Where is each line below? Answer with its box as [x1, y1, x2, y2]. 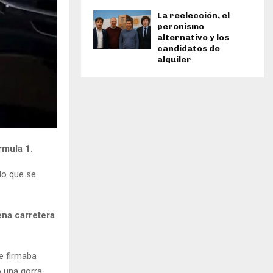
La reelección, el [157, 10, 230, 21]
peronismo [157, 21, 204, 32]
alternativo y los [157, 32, 229, 43]
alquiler [157, 54, 191, 65]
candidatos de [157, 43, 220, 54]
